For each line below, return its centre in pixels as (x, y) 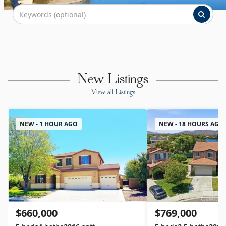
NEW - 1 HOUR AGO (49, 124)
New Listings (113, 80)
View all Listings (113, 93)
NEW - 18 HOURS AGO (191, 124)
